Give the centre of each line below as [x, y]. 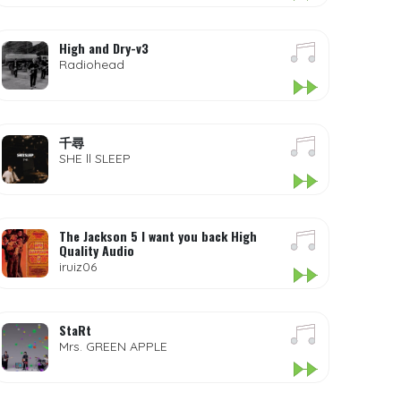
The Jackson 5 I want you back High [158, 236]
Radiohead [92, 64]
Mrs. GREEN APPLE [114, 346]
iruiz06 [78, 267]
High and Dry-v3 [104, 48]
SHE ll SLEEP [95, 158]
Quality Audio [97, 250]
